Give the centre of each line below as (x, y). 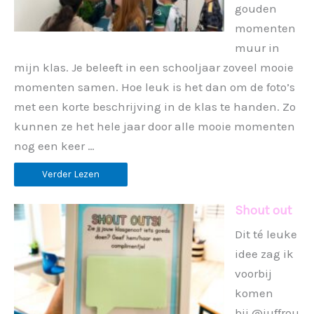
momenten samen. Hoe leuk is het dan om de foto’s (155, 87)
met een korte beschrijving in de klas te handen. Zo (155, 106)
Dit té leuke (266, 234)
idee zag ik (264, 253)
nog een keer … (54, 145)
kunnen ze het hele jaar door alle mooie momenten (155, 126)
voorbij (253, 273)
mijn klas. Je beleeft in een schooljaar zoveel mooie (154, 67)
